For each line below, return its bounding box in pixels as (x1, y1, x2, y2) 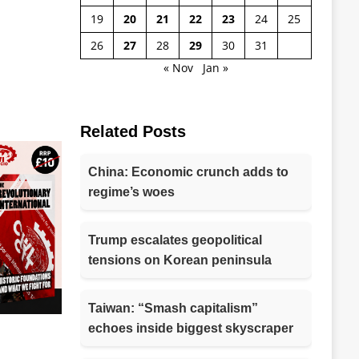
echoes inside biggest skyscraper (87, 321, 293, 335)
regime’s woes (87, 184, 175, 199)
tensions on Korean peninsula (87, 252, 272, 267)
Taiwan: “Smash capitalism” (87, 301, 258, 315)
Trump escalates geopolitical (87, 232, 262, 247)
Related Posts (79, 122, 186, 140)
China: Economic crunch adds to (87, 164, 288, 179)
